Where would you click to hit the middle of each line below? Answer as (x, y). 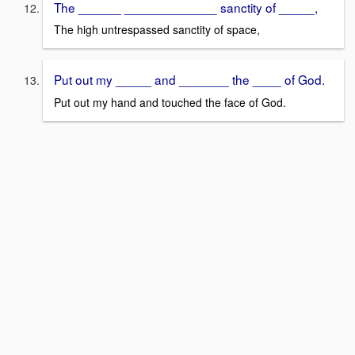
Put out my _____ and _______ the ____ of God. (189, 80)
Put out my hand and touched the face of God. (170, 102)
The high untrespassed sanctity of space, (157, 30)
